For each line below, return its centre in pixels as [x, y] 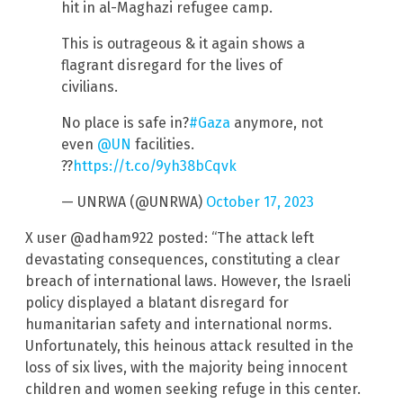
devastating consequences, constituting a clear [183, 260]
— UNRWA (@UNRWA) [134, 202]
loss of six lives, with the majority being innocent [186, 368]
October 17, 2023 [260, 202]
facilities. [163, 145]
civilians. [90, 87]
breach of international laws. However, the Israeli [188, 282]
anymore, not [277, 123]
